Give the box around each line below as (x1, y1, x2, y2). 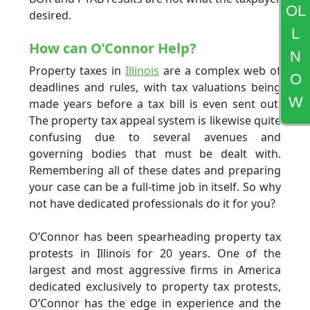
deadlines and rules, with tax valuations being (29, 79, 281, 95)
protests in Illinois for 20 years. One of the (29, 245, 281, 261)
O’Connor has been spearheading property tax (29, 228, 281, 244)
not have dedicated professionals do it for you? (29, 195, 275, 211)
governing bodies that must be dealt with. (29, 145, 281, 161)
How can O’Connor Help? (29, 38, 197, 57)
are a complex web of (159, 62, 281, 78)
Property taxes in (29, 62, 125, 78)
